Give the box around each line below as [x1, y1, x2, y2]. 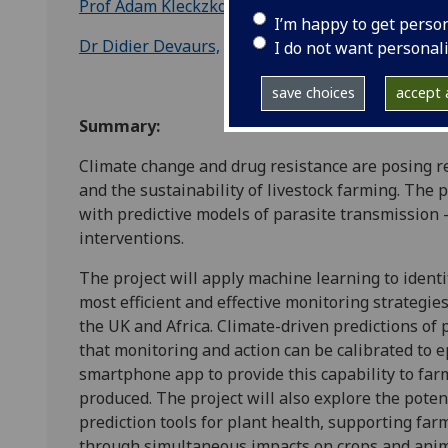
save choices [271, 83, 355, 103]
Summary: [79, 115, 164, 137]
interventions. [79, 227, 184, 249]
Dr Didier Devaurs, [79, 35, 220, 57]
